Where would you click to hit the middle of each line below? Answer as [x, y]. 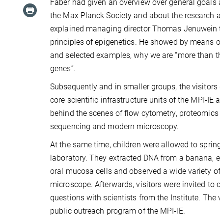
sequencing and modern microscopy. [115, 126]
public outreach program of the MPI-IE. [118, 211]
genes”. [63, 68]
